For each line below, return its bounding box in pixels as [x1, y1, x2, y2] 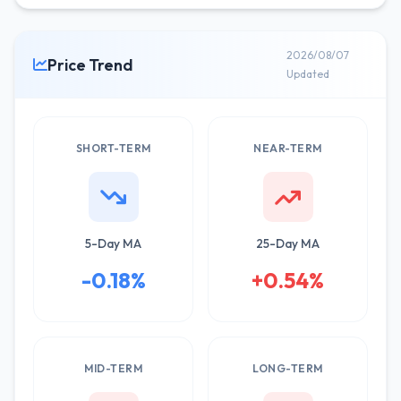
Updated [286, 67, 329, 81]
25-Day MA [256, 235, 320, 252]
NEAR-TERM [253, 141, 322, 155]
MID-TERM [84, 362, 142, 375]
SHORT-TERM [75, 141, 151, 155]
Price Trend [47, 54, 132, 75]
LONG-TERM [252, 362, 323, 375]
